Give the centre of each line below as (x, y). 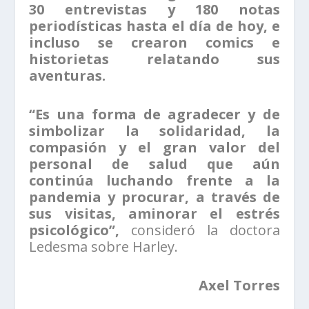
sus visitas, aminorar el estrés (154, 214)
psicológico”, (74, 230)
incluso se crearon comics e (154, 43)
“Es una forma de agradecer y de (154, 114)
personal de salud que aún (154, 164)
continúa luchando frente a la (154, 181)
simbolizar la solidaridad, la (154, 131)
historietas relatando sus (154, 59)
